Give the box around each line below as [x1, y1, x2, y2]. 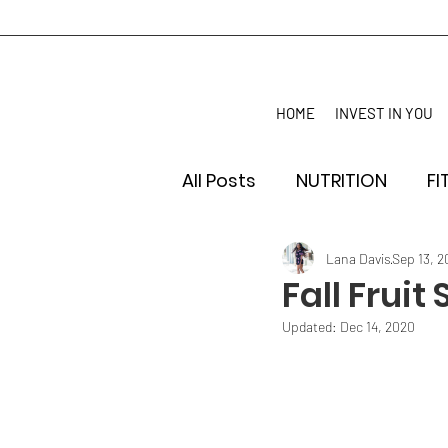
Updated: [282, 318, 340, 336]
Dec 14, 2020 [340, 318, 415, 336]
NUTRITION [296, 168, 387, 194]
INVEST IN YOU [335, 104, 433, 123]
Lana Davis [326, 249, 391, 267]
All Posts [182, 168, 256, 194]
